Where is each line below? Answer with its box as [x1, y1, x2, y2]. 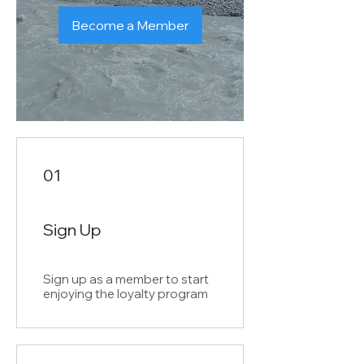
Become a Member [71, 17, 189, 33]
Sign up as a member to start [43, 271, 209, 287]
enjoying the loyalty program [43, 286, 208, 301]
